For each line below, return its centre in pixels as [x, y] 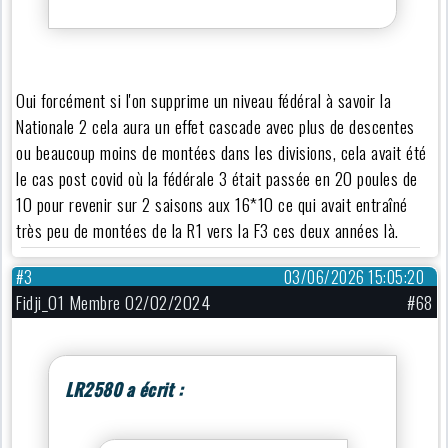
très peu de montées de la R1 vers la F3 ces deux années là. [207, 229]
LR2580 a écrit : [124, 388]
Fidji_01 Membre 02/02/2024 [113, 302]
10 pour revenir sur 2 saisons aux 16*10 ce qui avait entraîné [212, 203]
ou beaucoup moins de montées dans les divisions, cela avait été [221, 151]
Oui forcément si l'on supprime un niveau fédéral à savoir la [204, 99]
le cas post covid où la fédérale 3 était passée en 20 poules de [217, 177]
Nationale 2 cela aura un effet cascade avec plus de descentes [215, 125]
